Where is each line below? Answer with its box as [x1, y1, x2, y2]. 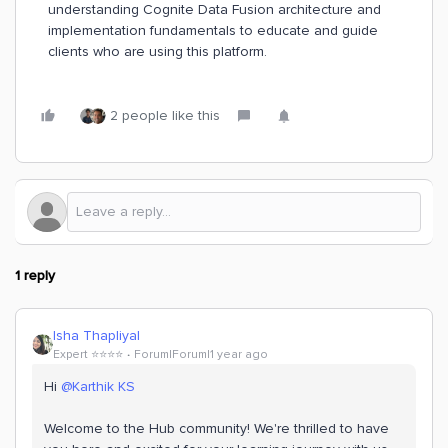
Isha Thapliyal [53, 327, 140, 344]
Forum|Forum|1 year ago [134, 347, 268, 362]
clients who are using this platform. [48, 43, 271, 60]
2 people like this [110, 107, 220, 124]
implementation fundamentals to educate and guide [48, 22, 378, 39]
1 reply [15, 267, 55, 284]
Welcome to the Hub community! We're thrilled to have [44, 420, 389, 437]
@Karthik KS [61, 378, 135, 395]
